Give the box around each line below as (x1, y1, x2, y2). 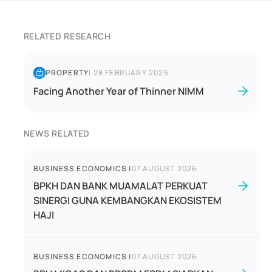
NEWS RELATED (23, 127, 90, 139)
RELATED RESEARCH (23, 30, 111, 42)
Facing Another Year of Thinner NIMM (33, 84, 204, 98)
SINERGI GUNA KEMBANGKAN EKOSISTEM (33, 194, 222, 207)
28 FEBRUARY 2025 (93, 67, 169, 78)
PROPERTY (45, 67, 89, 78)
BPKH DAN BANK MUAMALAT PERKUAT (33, 179, 208, 192)
